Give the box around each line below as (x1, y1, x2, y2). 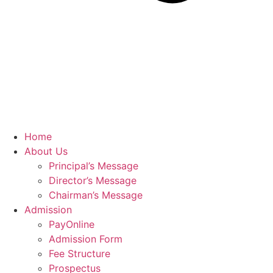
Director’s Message (49, 174, 136, 186)
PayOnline (49, 218, 94, 230)
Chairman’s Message (49, 189, 143, 201)
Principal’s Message (49, 160, 138, 172)
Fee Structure (49, 247, 110, 260)
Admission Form (49, 233, 122, 245)
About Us (24, 145, 68, 157)
